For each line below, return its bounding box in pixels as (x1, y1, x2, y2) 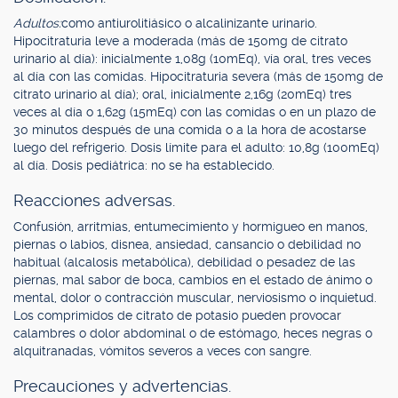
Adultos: (13, 16, 61, 30)
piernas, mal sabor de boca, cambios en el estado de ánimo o (13, 273, 372, 287)
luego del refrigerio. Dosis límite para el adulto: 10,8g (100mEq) (13, 140, 379, 155)
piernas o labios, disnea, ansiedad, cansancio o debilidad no (13, 237, 361, 251)
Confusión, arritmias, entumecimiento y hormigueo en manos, (13, 219, 368, 234)
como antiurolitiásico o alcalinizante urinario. (61, 16, 317, 30)
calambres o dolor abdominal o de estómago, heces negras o (13, 326, 372, 340)
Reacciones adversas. (13, 191, 175, 210)
